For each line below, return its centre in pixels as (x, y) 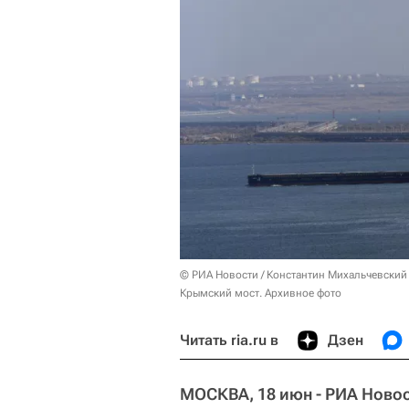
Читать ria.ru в (229, 340)
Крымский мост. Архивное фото (261, 293)
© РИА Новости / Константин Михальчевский (294, 274)
